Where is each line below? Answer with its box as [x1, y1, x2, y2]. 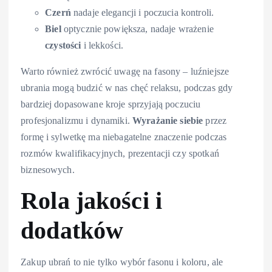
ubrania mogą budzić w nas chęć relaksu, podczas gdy [21, 83, 233, 93]
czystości [45, 40, 81, 51]
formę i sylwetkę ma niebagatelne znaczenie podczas [21, 132, 227, 143]
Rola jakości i [21, 188, 163, 215]
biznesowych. [21, 165, 75, 175]
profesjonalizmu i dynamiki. [21, 115, 133, 126]
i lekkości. [81, 40, 124, 51]
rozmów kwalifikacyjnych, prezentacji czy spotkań [21, 148, 219, 159]
